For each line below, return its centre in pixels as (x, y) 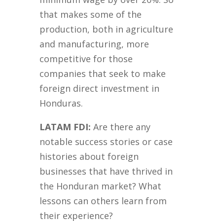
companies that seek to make (103, 74)
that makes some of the (91, 15)
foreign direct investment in (100, 89)
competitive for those (86, 59)
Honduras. (61, 103)
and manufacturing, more (94, 44)
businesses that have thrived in (106, 171)
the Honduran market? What (101, 186)
